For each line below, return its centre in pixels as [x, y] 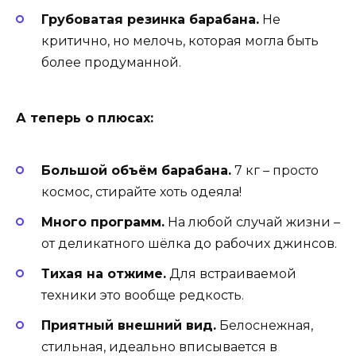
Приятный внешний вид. [129, 326]
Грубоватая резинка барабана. [150, 20]
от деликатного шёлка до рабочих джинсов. [189, 243]
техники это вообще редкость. [143, 296]
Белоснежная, [265, 326]
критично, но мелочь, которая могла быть [180, 41]
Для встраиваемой [231, 274]
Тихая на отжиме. [104, 274]
